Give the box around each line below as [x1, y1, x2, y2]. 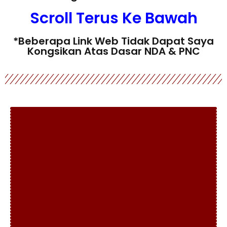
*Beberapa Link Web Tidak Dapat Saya [13, 34, 214, 48]
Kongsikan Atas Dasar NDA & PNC [27, 44, 200, 58]
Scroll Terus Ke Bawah [29, 8, 198, 29]
